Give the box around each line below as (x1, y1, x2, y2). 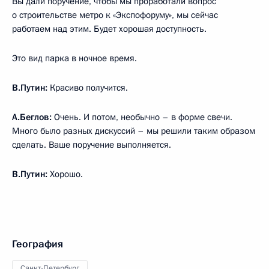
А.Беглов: (12, 110, 54, 123)
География (12, 237, 63, 251)
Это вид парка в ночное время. (12, 52, 137, 64)
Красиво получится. (50, 81, 128, 94)
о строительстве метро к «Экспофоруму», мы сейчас (12, 8, 218, 21)
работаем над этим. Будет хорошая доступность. (12, 22, 207, 35)
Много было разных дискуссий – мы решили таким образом (12, 124, 255, 137)
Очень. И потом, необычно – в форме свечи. (54, 110, 232, 123)
